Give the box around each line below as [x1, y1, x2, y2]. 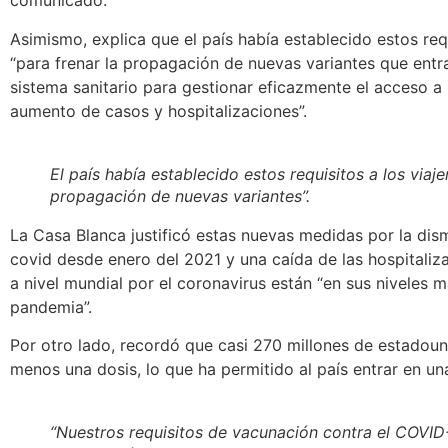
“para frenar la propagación [10, 52, 219, 73]
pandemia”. [10, 296, 92, 317]
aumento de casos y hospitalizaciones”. [10, 100, 307, 121]
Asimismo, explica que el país [10, 28, 238, 49]
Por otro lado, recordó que [10, 335, 218, 356]
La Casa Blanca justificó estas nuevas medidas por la [10, 224, 417, 245]
